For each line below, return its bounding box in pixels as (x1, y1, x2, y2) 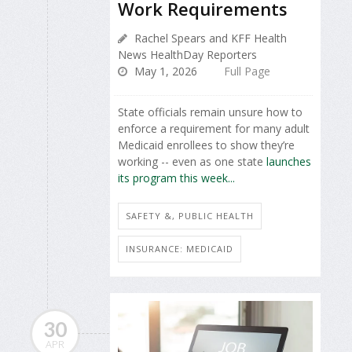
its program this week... (118, 170, 235, 186)
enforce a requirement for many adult (118, 121, 310, 137)
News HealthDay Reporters (118, 47, 257, 63)
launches (266, 154, 311, 170)
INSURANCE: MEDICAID (126, 243, 233, 255)
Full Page (224, 64, 270, 79)
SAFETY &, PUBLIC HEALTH (126, 210, 254, 222)
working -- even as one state (118, 154, 266, 170)
